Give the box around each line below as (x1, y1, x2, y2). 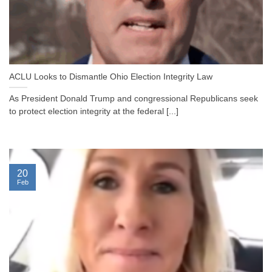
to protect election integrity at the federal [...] (9, 107, 178, 117)
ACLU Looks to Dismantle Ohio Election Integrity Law (9, 72, 212, 82)
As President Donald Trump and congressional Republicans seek (9, 94, 258, 104)
